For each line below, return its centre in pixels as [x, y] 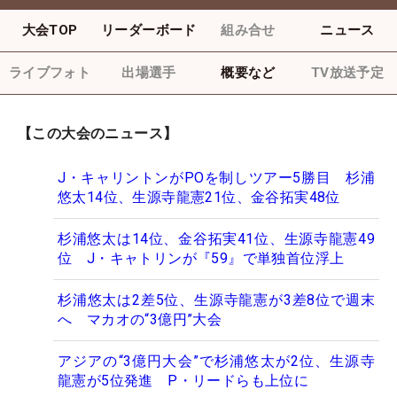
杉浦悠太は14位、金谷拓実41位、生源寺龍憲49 [216, 239]
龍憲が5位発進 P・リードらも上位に [183, 381]
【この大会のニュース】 [98, 134]
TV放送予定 [347, 73]
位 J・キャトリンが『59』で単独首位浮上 [208, 259]
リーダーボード [149, 31]
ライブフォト [50, 73]
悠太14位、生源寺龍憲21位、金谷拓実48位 [199, 198]
